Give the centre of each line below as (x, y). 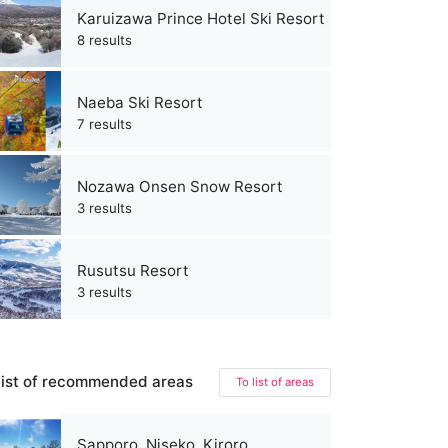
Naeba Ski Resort (140, 102)
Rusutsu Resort (133, 270)
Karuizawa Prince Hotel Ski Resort (201, 18)
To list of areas (275, 381)
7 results (104, 123)
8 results (104, 39)
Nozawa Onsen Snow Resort (180, 186)
